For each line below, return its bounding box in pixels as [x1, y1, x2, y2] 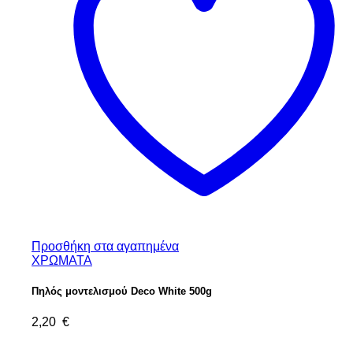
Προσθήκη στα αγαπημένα [32, 240, 179, 254]
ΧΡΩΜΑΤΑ [32, 254, 92, 268]
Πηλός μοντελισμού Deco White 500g [32, 285, 212, 298]
